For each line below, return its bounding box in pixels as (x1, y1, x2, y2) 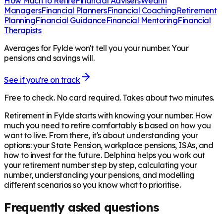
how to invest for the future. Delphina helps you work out (4, 150, 205, 160)
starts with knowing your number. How (74, 110, 212, 120)
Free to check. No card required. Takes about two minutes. (4, 92, 214, 103)
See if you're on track (4, 74, 80, 85)
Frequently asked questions (4, 199, 159, 215)
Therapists (4, 25, 42, 35)
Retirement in (4, 110, 54, 120)
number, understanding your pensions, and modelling (4, 169, 195, 180)
